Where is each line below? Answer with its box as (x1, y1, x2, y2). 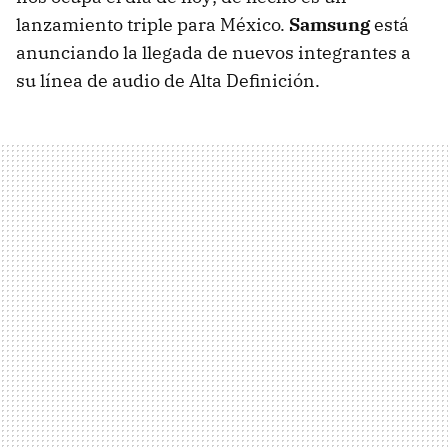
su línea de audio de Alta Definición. (16, 69, 320, 93)
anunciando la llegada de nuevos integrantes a (16, 41, 411, 65)
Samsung (289, 13, 370, 37)
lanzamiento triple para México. (16, 13, 289, 37)
